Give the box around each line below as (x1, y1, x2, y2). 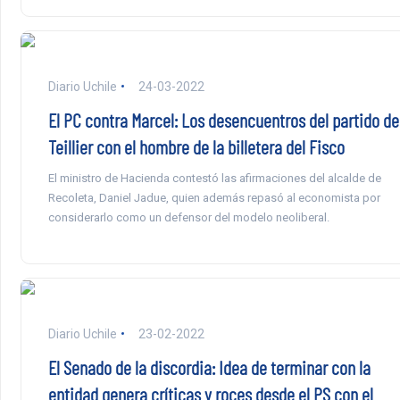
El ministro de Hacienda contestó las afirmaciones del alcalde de (47, 171, 381, 185)
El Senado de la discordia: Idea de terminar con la (47, 354, 371, 379)
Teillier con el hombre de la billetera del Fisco (47, 134, 345, 158)
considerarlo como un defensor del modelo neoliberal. (47, 210, 329, 224)
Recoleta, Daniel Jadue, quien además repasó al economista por (47, 190, 380, 204)
